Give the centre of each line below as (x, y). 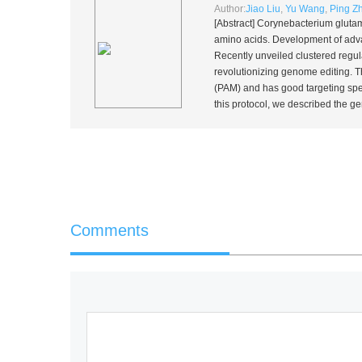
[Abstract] (235, 23)
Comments (109, 230)
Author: (229, 9)
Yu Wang (305, 9)
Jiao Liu (263, 9)
